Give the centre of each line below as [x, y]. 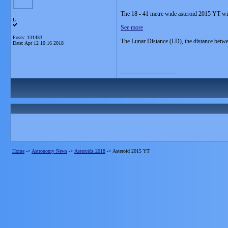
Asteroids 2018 [90, 151]
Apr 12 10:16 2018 [44, 43]
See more [132, 27]
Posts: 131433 [27, 37]
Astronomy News [49, 151]
